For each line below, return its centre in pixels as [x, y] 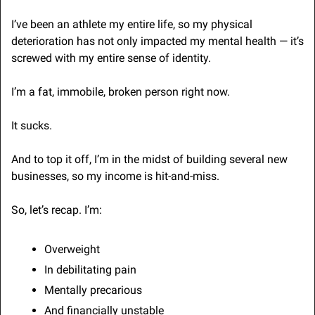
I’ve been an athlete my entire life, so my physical [132, 25]
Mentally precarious [93, 290]
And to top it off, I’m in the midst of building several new [149, 160]
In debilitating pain [90, 270]
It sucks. [32, 126]
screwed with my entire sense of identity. [111, 58]
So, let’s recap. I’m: [57, 210]
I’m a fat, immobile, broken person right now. [121, 92]
